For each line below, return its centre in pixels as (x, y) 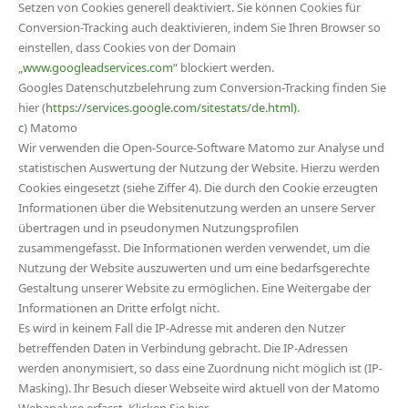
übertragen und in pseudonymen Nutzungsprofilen (158, 228)
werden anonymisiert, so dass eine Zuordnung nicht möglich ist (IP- (200, 368)
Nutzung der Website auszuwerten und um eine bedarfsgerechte (194, 268)
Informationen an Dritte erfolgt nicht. (119, 308)
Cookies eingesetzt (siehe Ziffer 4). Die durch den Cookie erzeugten (198, 188)
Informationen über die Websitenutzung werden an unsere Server (197, 208)
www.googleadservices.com (98, 67)
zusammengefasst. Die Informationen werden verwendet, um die (194, 248)
